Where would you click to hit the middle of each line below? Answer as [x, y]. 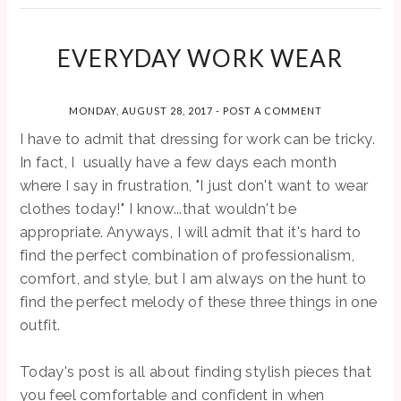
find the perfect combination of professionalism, [187, 255]
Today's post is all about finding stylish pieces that [196, 371]
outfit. [42, 324]
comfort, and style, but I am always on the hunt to [193, 278]
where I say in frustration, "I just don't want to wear [194, 185]
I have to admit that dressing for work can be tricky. [197, 138]
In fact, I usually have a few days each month [178, 162]
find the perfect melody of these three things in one [198, 301]
